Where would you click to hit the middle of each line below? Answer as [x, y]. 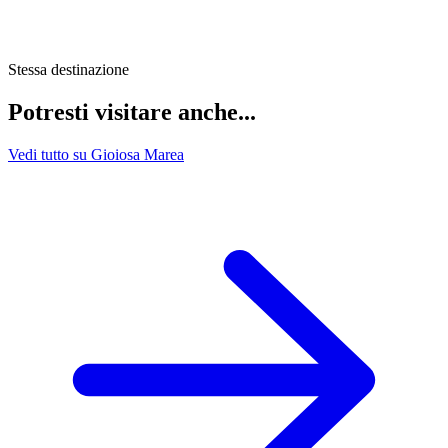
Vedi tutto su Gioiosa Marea [96, 154]
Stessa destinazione [68, 69]
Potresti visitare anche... [132, 111]
